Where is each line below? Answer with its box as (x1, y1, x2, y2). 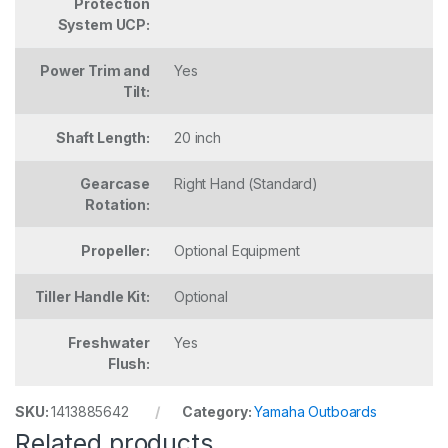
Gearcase (80, 175, 150, 193)
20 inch (174, 129, 222, 147)
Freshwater (68, 334, 150, 352)
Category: (181, 403, 255, 421)
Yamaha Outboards (254, 403, 378, 421)
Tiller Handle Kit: (34, 288, 150, 306)
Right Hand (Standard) (174, 175, 319, 193)
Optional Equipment (174, 242, 300, 260)
